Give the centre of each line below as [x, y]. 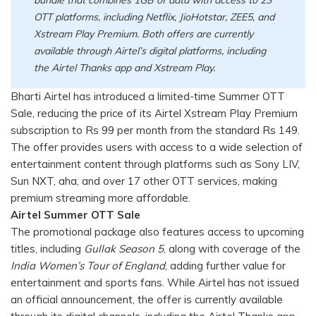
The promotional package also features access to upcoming [157, 232]
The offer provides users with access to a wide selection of [157, 147]
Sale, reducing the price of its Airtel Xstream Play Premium [154, 114]
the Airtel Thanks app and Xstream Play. [126, 67]
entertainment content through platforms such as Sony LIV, [155, 164]
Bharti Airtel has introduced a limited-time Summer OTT [148, 97]
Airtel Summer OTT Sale [75, 215]
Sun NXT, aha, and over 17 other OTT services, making [144, 181]
